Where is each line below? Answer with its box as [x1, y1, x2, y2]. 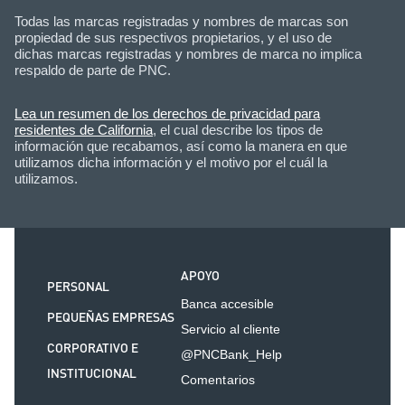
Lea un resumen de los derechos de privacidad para [14, 105, 320, 121]
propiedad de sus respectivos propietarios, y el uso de [14, 29, 332, 45]
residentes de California [14, 121, 153, 137]
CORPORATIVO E [47, 338, 138, 359]
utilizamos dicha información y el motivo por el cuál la [14, 154, 327, 170]
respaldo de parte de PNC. [14, 61, 171, 78]
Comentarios [181, 372, 255, 387]
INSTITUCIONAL [47, 363, 137, 384]
